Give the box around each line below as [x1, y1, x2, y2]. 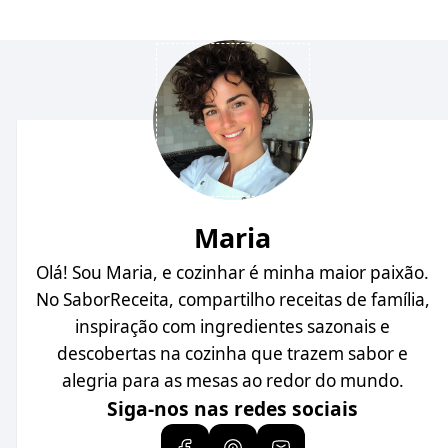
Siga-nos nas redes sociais [107, 395, 359, 422]
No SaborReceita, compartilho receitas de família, [35, 288, 430, 311]
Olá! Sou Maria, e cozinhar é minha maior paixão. [36, 261, 430, 284]
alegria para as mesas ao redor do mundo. [61, 369, 404, 392]
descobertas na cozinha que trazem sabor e [57, 342, 409, 365]
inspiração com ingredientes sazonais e [75, 315, 391, 338]
